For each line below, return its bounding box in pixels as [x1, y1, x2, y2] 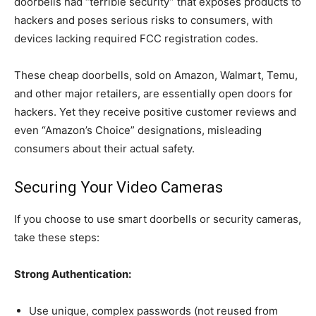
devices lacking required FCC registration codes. [14, 31, 258, 45]
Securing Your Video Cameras [14, 178, 223, 196]
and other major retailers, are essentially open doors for [14, 86, 293, 100]
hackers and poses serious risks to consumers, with [14, 13, 273, 27]
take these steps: [14, 230, 99, 244]
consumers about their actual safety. [14, 141, 195, 155]
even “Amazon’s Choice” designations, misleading [14, 123, 262, 137]
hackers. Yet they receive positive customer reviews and [14, 104, 296, 119]
